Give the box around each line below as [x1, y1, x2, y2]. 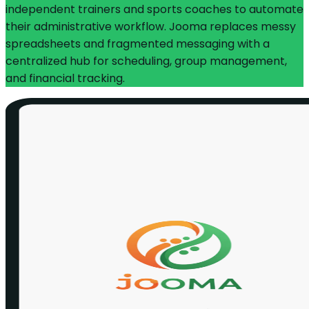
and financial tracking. [6, 70, 125, 87]
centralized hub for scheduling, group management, [6, 53, 287, 70]
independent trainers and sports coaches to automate [6, 1, 303, 18]
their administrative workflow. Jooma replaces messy [6, 19, 296, 35]
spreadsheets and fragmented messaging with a [6, 36, 270, 52]
